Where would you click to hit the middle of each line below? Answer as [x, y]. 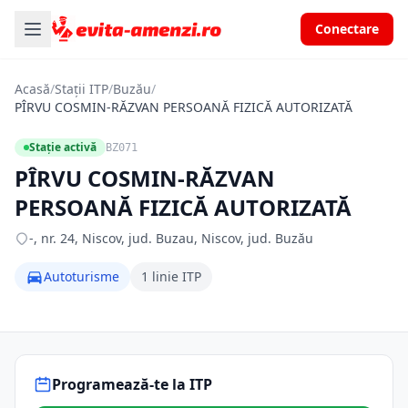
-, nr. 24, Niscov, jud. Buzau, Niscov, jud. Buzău [171, 238]
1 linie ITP [171, 276]
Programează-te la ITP [132, 384]
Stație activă [63, 147]
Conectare [347, 29]
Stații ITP [82, 89]
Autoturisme [82, 276]
